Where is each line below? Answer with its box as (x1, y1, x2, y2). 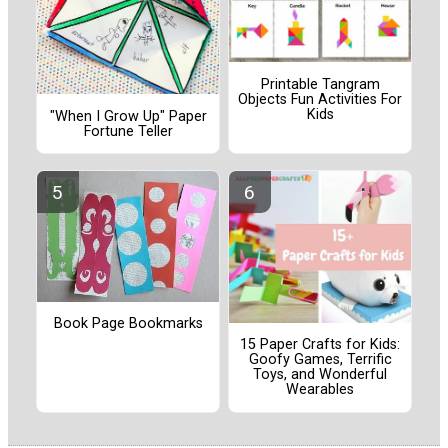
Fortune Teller (83, 122, 173, 140)
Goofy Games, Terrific (248, 351, 392, 369)
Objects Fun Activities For (238, 90, 402, 108)
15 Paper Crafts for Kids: (240, 336, 400, 354)
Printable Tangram (260, 75, 380, 93)
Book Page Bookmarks (53, 315, 203, 333)
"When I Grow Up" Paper (49, 107, 207, 125)
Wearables (286, 381, 354, 399)
